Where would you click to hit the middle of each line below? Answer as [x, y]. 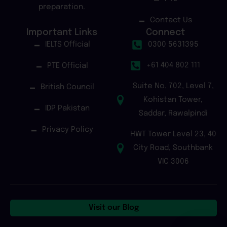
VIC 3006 [173, 162]
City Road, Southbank [173, 148]
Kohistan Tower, [173, 100]
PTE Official [67, 66]
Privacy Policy [67, 130]
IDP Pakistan [68, 108]
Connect [165, 32]
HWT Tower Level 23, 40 [173, 134]
